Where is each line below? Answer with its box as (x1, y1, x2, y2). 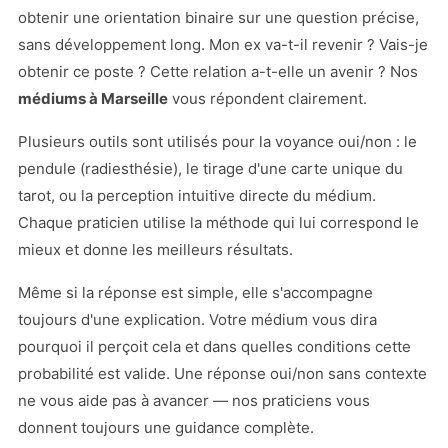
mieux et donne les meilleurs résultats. (17, 239, 293, 259)
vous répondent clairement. (167, 88, 367, 108)
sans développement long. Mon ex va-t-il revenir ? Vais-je (17, 34, 428, 54)
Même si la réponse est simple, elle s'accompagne (17, 282, 373, 302)
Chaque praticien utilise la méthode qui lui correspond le (17, 212, 419, 232)
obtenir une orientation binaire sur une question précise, (17, 7, 419, 27)
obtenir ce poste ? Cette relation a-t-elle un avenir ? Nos (17, 61, 418, 81)
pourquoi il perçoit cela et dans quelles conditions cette (17, 336, 411, 356)
